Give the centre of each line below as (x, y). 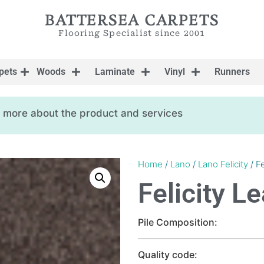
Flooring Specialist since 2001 (132, 33)
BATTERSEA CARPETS (132, 22)
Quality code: (168, 255)
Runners (232, 72)
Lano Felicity (223, 164)
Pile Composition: (178, 222)
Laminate (115, 72)
